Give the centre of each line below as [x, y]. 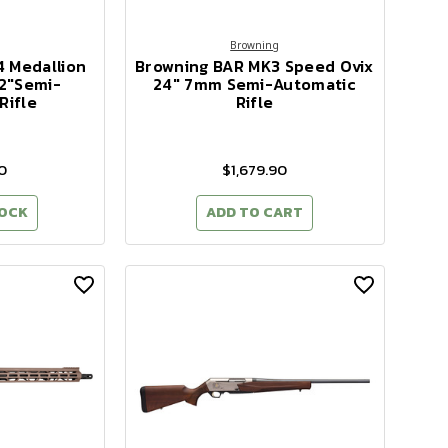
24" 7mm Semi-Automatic [254, 83]
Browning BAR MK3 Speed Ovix [254, 65]
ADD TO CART [254, 212]
